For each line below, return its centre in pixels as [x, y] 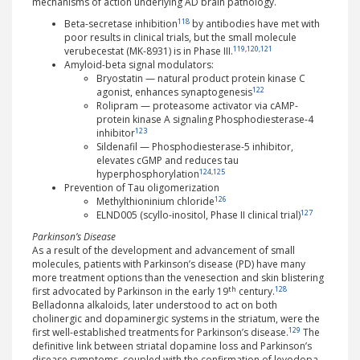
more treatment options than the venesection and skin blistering [178, 278]
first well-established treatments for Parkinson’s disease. [160, 333]
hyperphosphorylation [148, 174]
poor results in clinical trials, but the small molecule [180, 38]
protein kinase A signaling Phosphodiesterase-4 [205, 120]
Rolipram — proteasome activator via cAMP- [197, 106]
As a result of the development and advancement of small [164, 251]
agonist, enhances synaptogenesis [174, 92]
